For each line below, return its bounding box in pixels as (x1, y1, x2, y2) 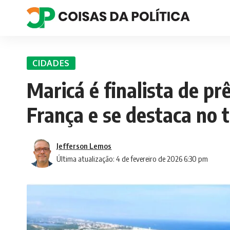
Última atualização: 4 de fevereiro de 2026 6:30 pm (56, 154, 208, 163)
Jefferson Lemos (56, 141, 112, 150)
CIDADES (32, 57, 70, 68)
